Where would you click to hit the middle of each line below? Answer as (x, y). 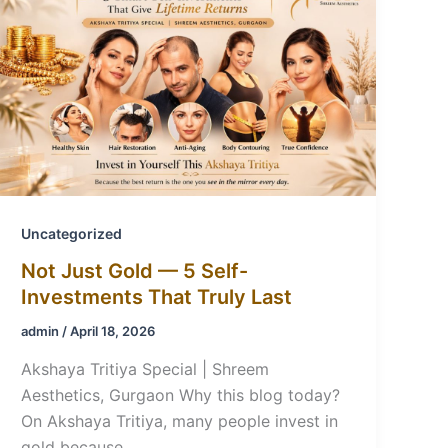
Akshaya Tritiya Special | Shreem (145, 368)
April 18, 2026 (113, 331)
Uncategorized (72, 233)
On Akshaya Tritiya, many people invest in (180, 420)
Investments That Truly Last (157, 297)
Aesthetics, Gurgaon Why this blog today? (181, 394)
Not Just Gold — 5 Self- (135, 271)
